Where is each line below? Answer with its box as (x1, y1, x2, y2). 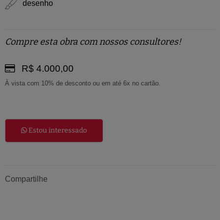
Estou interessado (27, 126, 87, 135)
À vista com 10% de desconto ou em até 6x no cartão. (5, 79, 161, 87)
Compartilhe (5, 174, 48, 183)
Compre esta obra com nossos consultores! (5, 36, 181, 47)
